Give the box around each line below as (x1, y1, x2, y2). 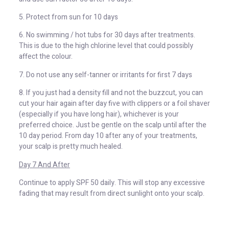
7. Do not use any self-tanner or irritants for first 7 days (18, 69, 192, 80)
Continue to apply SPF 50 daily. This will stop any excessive (18, 177, 205, 188)
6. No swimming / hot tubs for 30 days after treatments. (18, 30, 195, 41)
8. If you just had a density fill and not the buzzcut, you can (18, 87, 203, 99)
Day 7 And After (18, 159, 70, 170)
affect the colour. (18, 51, 73, 62)
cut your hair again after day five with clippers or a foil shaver (18, 98, 210, 109)
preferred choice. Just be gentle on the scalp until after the (18, 120, 207, 131)
